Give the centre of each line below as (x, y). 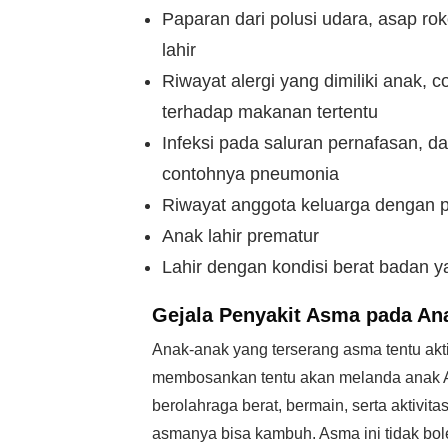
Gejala (182, 315)
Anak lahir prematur (240, 236)
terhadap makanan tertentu (270, 112)
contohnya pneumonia (250, 174)
